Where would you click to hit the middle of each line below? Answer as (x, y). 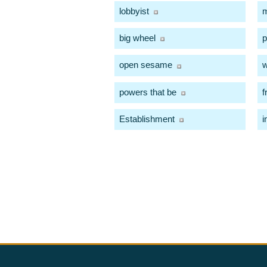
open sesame (146, 65)
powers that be (148, 92)
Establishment (147, 119)
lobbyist (134, 11)
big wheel (137, 38)
